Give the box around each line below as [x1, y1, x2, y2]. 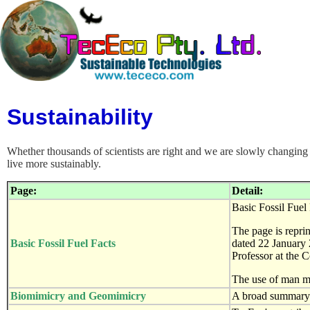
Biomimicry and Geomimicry [10, 289, 146, 302]
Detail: [232, 184, 263, 197]
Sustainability [7, 104, 153, 130]
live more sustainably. [7, 157, 101, 170]
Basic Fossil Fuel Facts [10, 237, 116, 249]
